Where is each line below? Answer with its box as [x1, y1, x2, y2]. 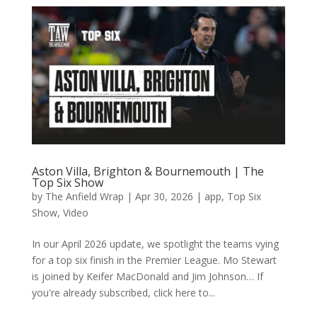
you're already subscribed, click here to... [31, 286, 215, 300]
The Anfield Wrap [45, 190, 124, 204]
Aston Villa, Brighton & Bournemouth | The [31, 163, 264, 180]
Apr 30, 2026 [134, 190, 193, 204]
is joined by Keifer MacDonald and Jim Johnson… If [31, 270, 263, 284]
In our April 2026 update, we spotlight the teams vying [31, 237, 279, 251]
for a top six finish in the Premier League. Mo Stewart [31, 253, 277, 267]
